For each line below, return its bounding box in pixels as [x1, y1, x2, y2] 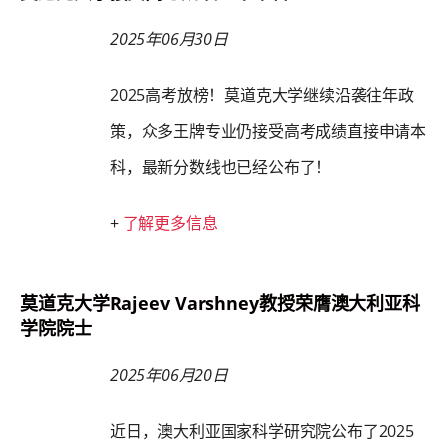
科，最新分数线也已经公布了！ [110, 156, 332, 178]
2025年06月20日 [110, 364, 228, 386]
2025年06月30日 [110, 28, 228, 50]
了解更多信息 [122, 212, 218, 234]
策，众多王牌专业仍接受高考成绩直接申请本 [110, 120, 426, 142]
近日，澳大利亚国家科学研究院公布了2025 [110, 420, 414, 442]
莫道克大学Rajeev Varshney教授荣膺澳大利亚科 [20, 291, 421, 315]
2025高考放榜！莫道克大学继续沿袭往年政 [110, 84, 414, 106]
